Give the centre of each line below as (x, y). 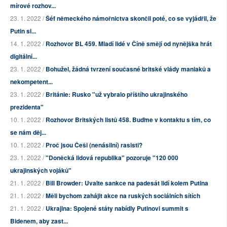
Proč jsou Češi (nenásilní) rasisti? (94, 145)
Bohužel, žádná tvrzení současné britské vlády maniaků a (128, 69)
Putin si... (23, 31)
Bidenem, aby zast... (39, 221)
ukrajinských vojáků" (41, 171)
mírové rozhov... (33, 6)
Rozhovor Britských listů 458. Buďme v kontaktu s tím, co (128, 120)
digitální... (24, 56)
